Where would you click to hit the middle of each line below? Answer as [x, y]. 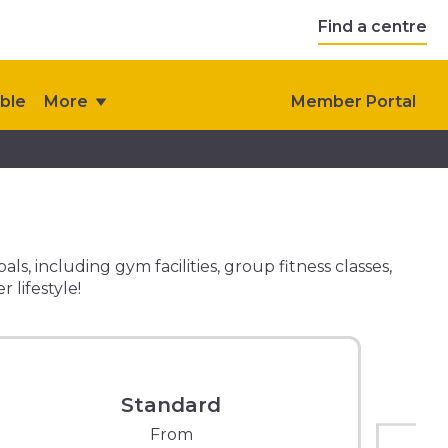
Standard [171, 405]
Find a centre [372, 26]
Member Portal [353, 101]
